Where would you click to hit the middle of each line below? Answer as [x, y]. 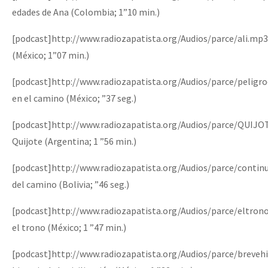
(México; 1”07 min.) [51, 55]
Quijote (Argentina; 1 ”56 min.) [74, 141]
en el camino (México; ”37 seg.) [74, 98]
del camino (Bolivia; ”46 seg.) [71, 184]
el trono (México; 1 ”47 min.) [69, 227]
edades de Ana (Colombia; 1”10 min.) [86, 12]
